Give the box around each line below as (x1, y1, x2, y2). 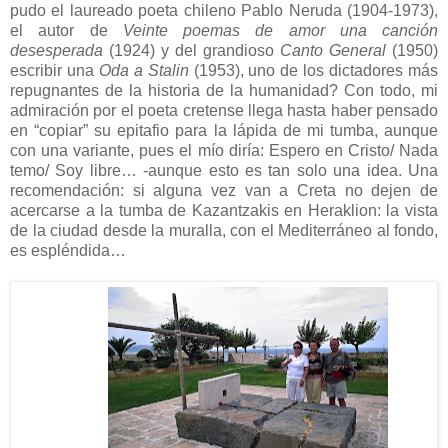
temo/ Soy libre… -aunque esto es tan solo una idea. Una (10, 162, 438, 180)
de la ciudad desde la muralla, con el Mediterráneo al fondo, (10, 222, 438, 240)
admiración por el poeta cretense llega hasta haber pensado (10, 102, 438, 120)
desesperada (10, 42, 103, 60)
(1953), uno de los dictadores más (188, 62, 439, 80)
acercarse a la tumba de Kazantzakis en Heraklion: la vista (10, 202, 438, 220)
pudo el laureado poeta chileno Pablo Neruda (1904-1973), (10, 2, 438, 20)
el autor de (10, 22, 123, 40)
